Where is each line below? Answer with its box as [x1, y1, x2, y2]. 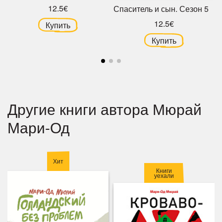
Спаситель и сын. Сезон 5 [113, 2, 209, 14]
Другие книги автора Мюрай [7, 98, 202, 119]
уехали [154, 171, 174, 180]
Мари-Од [7, 116, 70, 138]
